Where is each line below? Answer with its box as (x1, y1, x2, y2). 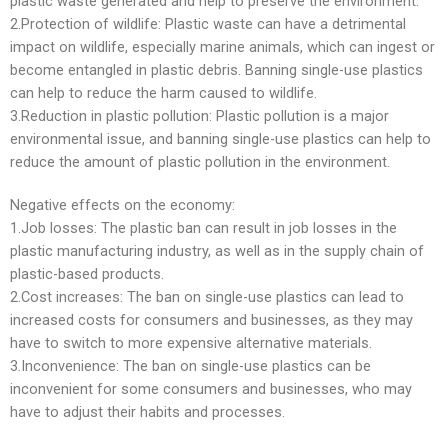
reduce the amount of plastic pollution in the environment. (10, 153, 390, 171)
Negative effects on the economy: (10, 196, 235, 214)
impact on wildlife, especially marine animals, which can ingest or (10, 38, 435, 56)
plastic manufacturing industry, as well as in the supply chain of (10, 242, 424, 260)
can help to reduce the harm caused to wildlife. (10, 84, 317, 102)
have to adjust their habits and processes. (10, 403, 285, 421)
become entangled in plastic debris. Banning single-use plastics (10, 61, 423, 79)
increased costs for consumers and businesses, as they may (10, 311, 413, 329)
